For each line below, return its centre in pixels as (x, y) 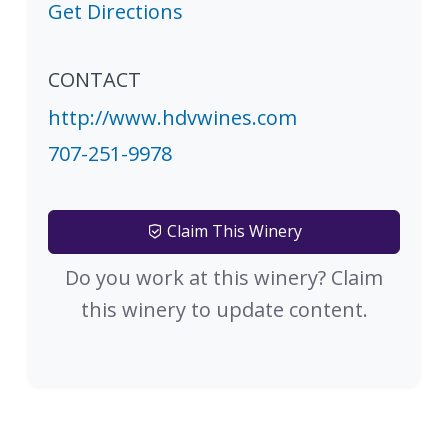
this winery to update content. (224, 309)
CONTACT (94, 79)
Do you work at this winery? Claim (224, 277)
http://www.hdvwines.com (172, 117)
